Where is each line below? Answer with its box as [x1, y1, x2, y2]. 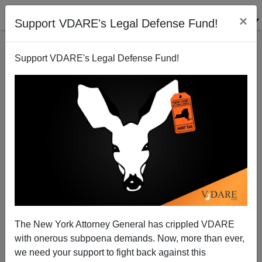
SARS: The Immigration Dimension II [64, 169, 198, 178]
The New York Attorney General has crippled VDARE [15, 219, 235, 229]
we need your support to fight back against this [15, 247, 206, 257]
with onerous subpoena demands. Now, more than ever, [15, 233, 244, 243]
